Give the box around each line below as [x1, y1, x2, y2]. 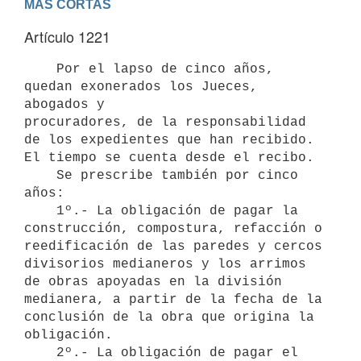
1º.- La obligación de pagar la [24, 203, 56, 218]
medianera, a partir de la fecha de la [24, 292, 322, 307]
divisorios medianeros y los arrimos [24, 256, 306, 272]
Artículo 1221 [24, 26, 110, 47]
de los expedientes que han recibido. [24, 132, 314, 147]
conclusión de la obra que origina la [24, 309, 314, 325]
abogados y [24, 97, 105, 112]
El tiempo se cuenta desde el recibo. [24, 150, 314, 165]
